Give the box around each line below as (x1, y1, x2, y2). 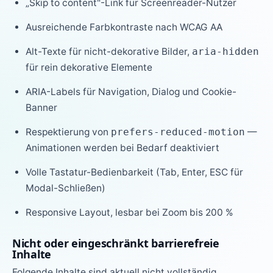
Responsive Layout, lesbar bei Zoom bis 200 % (26, 207, 234, 218)
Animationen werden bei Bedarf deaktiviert (26, 142, 220, 154)
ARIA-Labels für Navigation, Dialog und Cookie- (26, 86, 237, 97)
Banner (26, 102, 58, 113)
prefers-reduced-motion (111, 127, 246, 138)
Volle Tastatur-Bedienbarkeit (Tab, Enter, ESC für (26, 166, 244, 178)
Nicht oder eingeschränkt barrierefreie (12, 236, 219, 250)
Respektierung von (26, 126, 112, 138)
